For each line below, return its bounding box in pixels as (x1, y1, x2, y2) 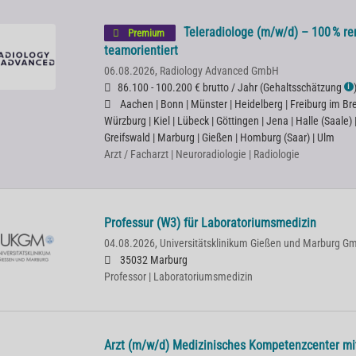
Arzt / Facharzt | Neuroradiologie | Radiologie (103, 148, 300, 161)
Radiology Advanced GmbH (159, 64, 279, 78)
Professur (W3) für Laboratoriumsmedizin (103, 215, 316, 230)
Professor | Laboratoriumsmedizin (103, 270, 253, 284)
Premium (125, 27, 167, 39)
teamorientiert (103, 43, 178, 58)
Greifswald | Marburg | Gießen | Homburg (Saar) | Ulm (103, 131, 335, 145)
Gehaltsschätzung (262, 81, 342, 95)
